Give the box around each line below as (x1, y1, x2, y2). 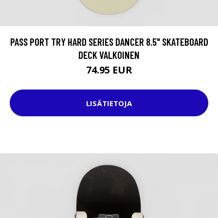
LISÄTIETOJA (86, 98, 132, 108)
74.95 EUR (86, 63, 132, 77)
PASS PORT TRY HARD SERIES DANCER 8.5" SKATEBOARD (10, 36, 208, 48)
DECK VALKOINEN (78, 49, 140, 61)
